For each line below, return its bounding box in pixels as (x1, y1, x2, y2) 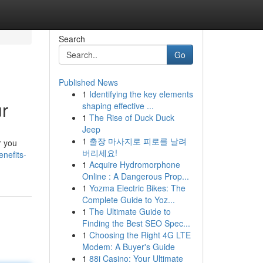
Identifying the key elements (89, 88, 193, 100)
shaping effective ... (82, 100, 154, 112)
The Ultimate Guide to (89, 205, 171, 217)
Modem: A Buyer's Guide (82, 241, 175, 252)
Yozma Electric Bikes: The (89, 182, 186, 194)
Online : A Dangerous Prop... (82, 170, 189, 182)
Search (58, 33, 85, 45)
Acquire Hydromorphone (89, 159, 180, 170)
